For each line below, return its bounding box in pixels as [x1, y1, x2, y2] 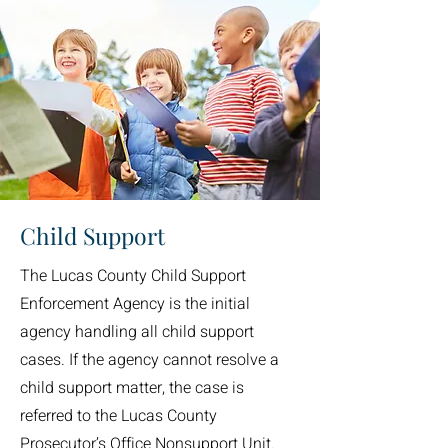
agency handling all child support [20, 320, 254, 344]
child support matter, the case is [20, 376, 244, 400]
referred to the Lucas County [20, 404, 217, 428]
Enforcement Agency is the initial [20, 292, 250, 316]
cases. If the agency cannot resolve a [20, 348, 279, 372]
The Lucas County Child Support [20, 264, 246, 288]
